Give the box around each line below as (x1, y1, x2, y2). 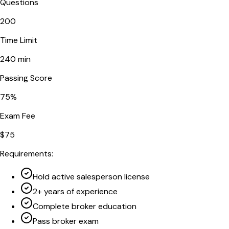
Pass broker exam (33, 215, 99, 226)
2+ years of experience (33, 186, 118, 197)
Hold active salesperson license (33, 171, 150, 182)
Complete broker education (33, 200, 136, 212)
